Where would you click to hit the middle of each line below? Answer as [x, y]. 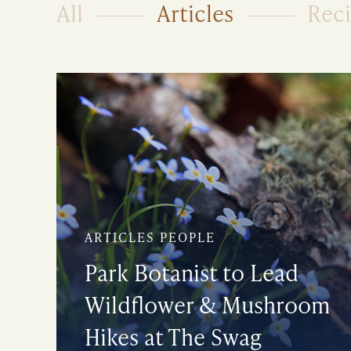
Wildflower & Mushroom [207, 305]
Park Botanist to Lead [192, 273]
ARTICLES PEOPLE [150, 237]
